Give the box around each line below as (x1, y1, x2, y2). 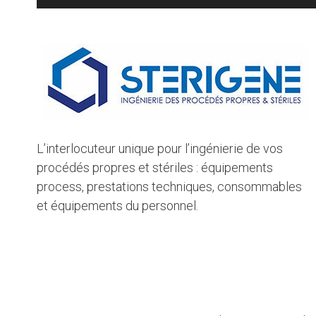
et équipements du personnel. (37, 197, 198, 213)
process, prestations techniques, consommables (37, 178, 302, 194)
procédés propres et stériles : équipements (37, 159, 273, 175)
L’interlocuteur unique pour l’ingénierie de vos (37, 140, 283, 156)
